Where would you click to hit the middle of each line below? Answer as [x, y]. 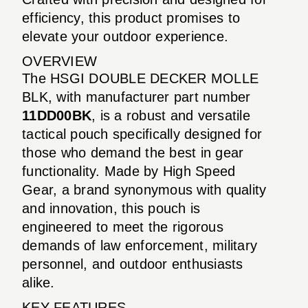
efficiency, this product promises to [131, 18]
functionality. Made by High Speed [129, 171]
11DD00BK [57, 115]
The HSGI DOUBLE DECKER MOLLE [140, 78]
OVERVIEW [59, 61]
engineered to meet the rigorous [123, 227]
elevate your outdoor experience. [125, 36]
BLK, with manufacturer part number [136, 97]
